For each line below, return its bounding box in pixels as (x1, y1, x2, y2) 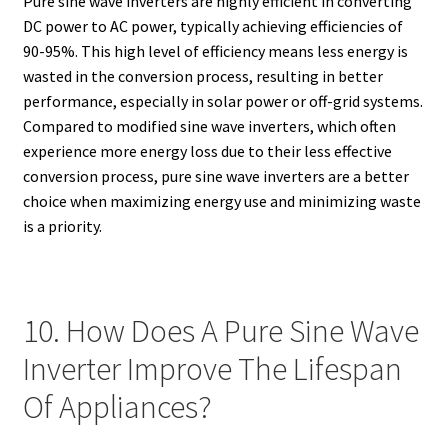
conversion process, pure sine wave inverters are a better (22, 165, 409, 186)
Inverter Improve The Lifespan (22, 349, 402, 390)
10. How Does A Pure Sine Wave (22, 311, 419, 352)
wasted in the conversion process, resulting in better (22, 65, 383, 86)
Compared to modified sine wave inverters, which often (22, 115, 396, 136)
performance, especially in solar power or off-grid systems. (22, 90, 423, 111)
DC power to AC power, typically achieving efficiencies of (22, 15, 403, 36)
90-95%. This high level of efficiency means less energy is (22, 40, 408, 61)
